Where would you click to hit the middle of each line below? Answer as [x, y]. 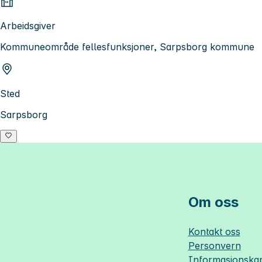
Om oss [213, 202]
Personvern [214, 245]
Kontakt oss [214, 231]
